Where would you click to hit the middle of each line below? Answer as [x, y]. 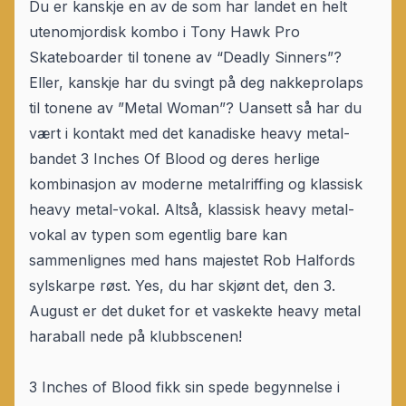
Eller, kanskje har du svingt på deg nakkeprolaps [196, 83]
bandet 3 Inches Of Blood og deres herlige [174, 159]
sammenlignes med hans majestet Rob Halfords [192, 261]
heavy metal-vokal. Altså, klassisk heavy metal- [192, 210]
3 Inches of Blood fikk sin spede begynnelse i [184, 387]
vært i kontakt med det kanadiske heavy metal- [189, 134]
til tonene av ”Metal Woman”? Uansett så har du [195, 108]
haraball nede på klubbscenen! [135, 337]
